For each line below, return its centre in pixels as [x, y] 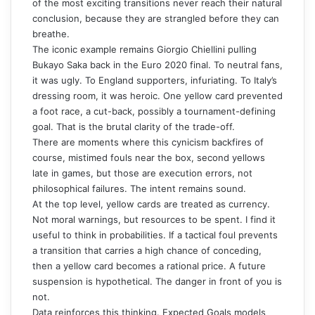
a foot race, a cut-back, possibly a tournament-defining [154, 111]
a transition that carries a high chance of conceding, [147, 250]
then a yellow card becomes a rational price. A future [149, 265]
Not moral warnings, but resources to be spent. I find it [154, 219]
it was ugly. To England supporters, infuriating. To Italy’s [155, 80]
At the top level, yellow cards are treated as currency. [151, 204]
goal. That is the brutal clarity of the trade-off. [134, 126]
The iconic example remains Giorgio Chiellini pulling [144, 49]
